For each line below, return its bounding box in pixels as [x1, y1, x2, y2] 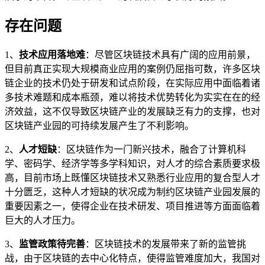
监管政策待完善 [19, 238, 85, 249]
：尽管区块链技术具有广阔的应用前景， [85, 49, 256, 60]
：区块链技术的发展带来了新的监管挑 [85, 238, 246, 249]
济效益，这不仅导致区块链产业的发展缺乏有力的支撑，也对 [5, 106, 260, 117]
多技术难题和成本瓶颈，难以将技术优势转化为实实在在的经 [5, 92, 260, 102]
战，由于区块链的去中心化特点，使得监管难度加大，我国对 [5, 253, 260, 263]
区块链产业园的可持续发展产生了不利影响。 [5, 120, 194, 131]
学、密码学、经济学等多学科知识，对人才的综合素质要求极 [5, 158, 260, 169]
